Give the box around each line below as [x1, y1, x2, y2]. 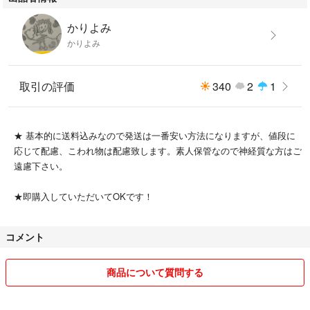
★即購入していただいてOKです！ [14, 189, 153, 203]
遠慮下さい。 [14, 158, 68, 172]
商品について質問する [107, 264, 203, 279]
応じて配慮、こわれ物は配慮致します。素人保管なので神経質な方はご [14, 143, 302, 157]
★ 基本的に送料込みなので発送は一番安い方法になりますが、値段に [14, 128, 295, 142]
